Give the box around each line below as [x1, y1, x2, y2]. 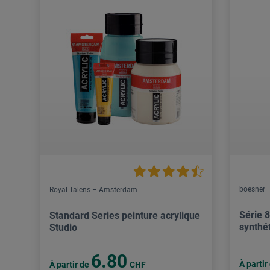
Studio [49, 222, 77, 234]
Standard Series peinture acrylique [49, 210, 200, 222]
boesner [239, 185, 265, 194]
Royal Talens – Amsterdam [49, 186, 137, 195]
